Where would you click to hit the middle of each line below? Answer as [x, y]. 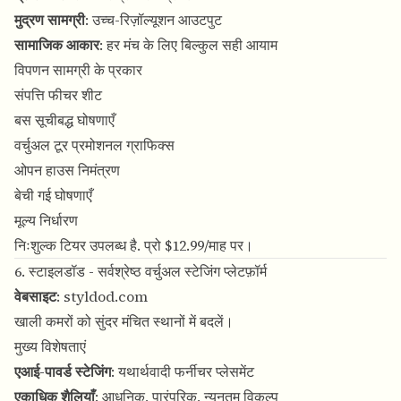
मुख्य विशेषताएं [50, 347]
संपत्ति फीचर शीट [58, 95]
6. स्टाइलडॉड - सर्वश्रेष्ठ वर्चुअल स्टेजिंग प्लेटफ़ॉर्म [141, 272]
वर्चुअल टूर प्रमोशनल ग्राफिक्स [94, 145]
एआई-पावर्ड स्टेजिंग [63, 372]
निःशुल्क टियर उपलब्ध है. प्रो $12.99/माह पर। [134, 246]
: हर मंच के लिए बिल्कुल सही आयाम [188, 45]
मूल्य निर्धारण [46, 221]
